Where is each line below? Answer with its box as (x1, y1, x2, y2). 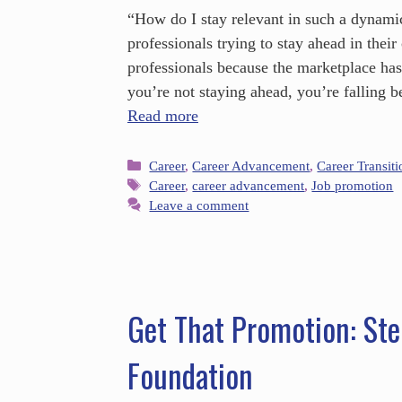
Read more (127, 107, 198, 126)
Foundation (127, 351, 253, 398)
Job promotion (311, 177, 394, 193)
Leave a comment (149, 197, 249, 213)
